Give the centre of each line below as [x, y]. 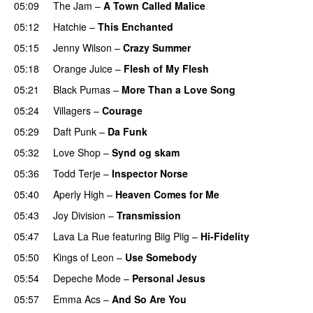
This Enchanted [136, 26]
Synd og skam [146, 152]
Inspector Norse [150, 173]
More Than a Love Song [179, 89]
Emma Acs [77, 299]
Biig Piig [172, 236]
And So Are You [149, 299]
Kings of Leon [83, 257]
